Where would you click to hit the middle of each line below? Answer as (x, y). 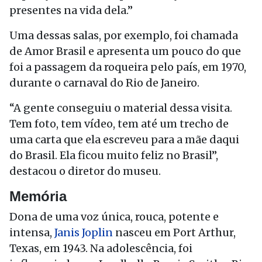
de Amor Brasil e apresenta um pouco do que (125, 51)
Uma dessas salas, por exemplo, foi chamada (124, 35)
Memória (38, 196)
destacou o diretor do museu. (85, 171)
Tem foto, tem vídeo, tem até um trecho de (119, 124)
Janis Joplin (84, 232)
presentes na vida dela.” (71, 10)
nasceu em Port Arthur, (174, 232)
